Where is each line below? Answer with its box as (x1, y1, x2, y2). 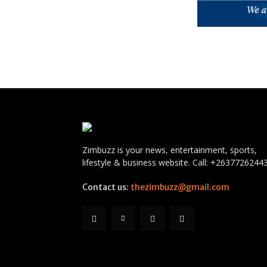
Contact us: (82, 182, 131, 193)
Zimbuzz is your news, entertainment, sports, (82, 144, 257, 156)
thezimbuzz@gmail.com (131, 182, 229, 193)
